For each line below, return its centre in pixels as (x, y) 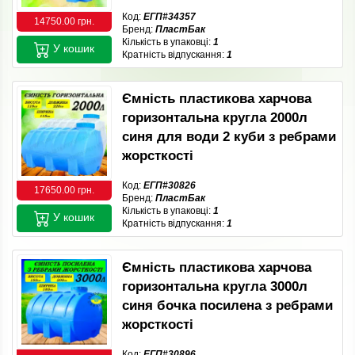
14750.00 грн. (64, 21)
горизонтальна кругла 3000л (215, 286)
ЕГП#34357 (170, 17)
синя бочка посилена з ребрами (227, 305)
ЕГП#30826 (170, 185)
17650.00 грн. (64, 190)
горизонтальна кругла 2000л (215, 118)
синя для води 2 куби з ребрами (229, 137)
